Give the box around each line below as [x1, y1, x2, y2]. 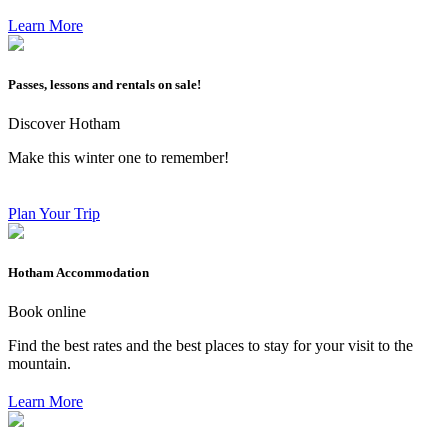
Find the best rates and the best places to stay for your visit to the [8, 337, 413, 355]
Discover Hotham [8, 115, 120, 133]
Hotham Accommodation [8, 265, 149, 281]
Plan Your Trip [8, 205, 100, 223]
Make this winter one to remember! [8, 149, 229, 167]
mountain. [8, 355, 71, 373]
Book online [8, 303, 86, 321]
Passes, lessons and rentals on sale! [8, 76, 201, 92]
